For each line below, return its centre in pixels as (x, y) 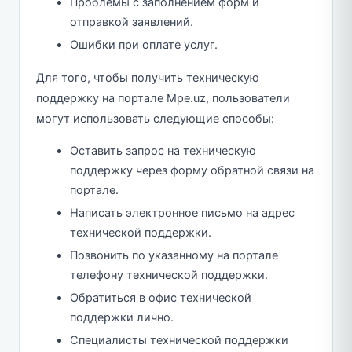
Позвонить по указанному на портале (174, 256)
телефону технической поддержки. (169, 275)
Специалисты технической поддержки (179, 341)
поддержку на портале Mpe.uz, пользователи (163, 99)
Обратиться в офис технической (161, 298)
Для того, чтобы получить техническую (147, 78)
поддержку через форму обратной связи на (192, 171)
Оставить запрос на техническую (163, 151)
